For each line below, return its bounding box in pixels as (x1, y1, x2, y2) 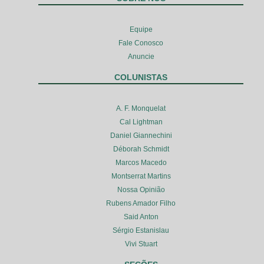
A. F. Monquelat (116, 104, 166, 113)
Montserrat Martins (111, 171, 171, 180)
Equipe (129, 25, 153, 34)
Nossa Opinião (117, 185, 165, 194)
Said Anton (123, 212, 159, 221)
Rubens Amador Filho (106, 199, 176, 207)
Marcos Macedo (115, 158, 167, 167)
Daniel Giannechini (110, 131, 172, 140)
